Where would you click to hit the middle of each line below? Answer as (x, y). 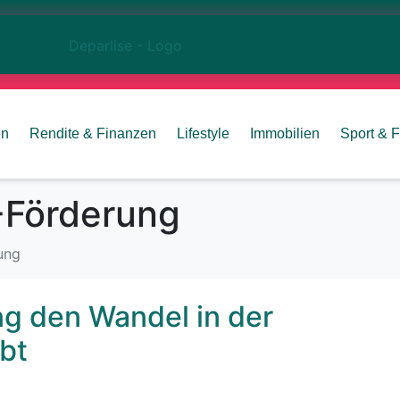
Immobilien (285, 133)
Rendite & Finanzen (93, 133)
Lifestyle (203, 133)
